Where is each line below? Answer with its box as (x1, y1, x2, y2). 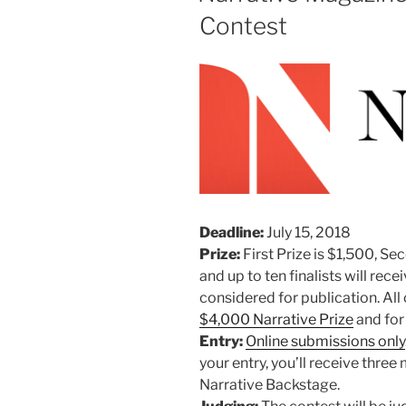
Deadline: (199, 223, 264, 241)
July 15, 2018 (264, 223, 351, 241)
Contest (199, 12, 287, 41)
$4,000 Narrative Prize (199, 310, 353, 328)
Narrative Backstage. (199, 375, 340, 393)
